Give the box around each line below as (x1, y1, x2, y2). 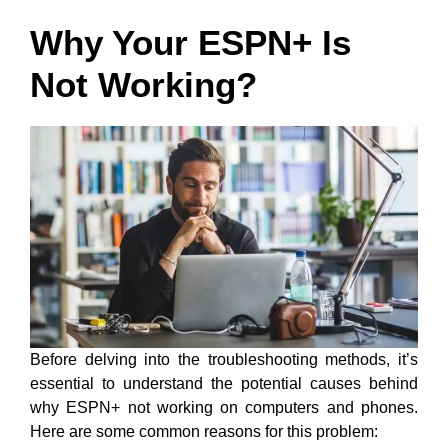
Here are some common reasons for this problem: (30, 423, 378, 440)
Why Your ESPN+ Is (30, 23, 351, 62)
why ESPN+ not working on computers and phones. (30, 399, 418, 416)
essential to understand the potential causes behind (30, 375, 418, 392)
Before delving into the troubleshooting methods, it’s (30, 351, 418, 368)
